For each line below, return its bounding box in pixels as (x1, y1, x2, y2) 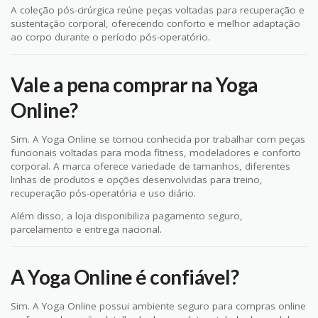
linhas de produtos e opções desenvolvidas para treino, (11, 172, 263, 186)
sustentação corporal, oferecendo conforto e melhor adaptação (11, 17, 300, 31)
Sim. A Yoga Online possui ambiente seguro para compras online (11, 299, 306, 312)
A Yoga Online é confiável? (11, 264, 238, 289)
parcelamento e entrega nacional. (11, 223, 162, 236)
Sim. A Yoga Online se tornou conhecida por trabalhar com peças (11, 132, 305, 146)
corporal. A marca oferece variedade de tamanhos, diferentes (11, 159, 290, 172)
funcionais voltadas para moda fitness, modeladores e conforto (11, 146, 301, 159)
